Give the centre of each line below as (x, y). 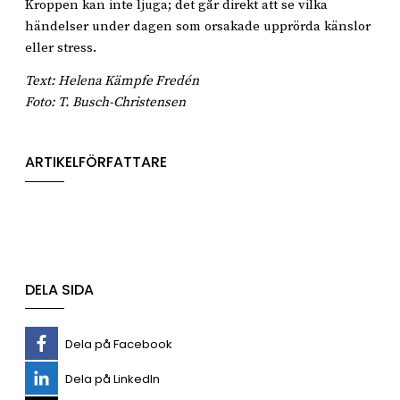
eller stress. (61, 47)
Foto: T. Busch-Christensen (105, 103)
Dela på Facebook (119, 345)
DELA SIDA (59, 289)
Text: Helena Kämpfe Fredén (112, 81)
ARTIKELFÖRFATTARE (96, 162)
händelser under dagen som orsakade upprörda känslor (198, 26)
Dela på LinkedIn (112, 379)
